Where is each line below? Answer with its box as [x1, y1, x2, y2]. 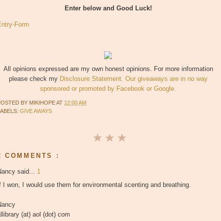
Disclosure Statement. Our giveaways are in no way [59, 75, 208, 83]
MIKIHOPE [29, 99, 56, 106]
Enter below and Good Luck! [64, 4, 152, 12]
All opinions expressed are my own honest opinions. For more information [3, 65, 213, 73]
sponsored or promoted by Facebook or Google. [40, 85, 176, 93]
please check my [8, 75, 60, 83]
